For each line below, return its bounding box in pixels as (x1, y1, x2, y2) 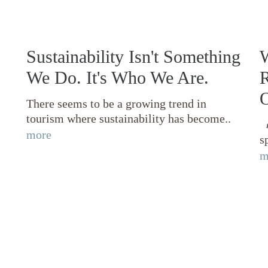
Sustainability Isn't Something (26, 47, 240, 67)
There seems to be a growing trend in (26, 97, 206, 111)
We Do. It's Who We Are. (26, 68, 209, 88)
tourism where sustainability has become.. (26, 112, 231, 126)
